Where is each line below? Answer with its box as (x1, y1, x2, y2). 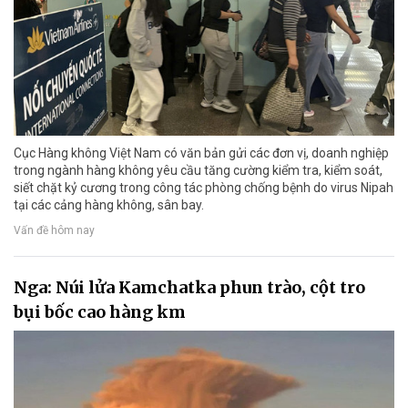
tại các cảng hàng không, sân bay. (14, 198, 204, 213)
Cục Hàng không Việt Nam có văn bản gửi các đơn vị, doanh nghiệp (14, 146, 389, 161)
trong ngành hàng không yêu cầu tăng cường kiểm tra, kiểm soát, (14, 163, 382, 178)
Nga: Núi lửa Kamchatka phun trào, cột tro (14, 277, 365, 299)
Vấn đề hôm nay (14, 223, 95, 237)
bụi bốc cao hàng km (14, 301, 186, 323)
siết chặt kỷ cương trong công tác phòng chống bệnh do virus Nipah (14, 180, 393, 196)
